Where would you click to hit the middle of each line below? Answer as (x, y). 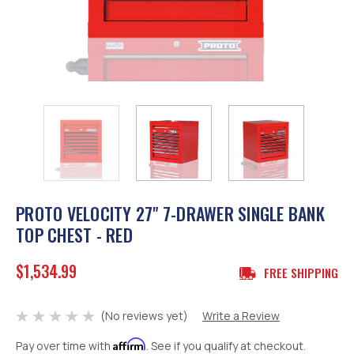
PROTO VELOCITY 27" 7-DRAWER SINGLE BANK (170, 213)
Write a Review (241, 316)
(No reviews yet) (144, 316)
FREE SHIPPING (301, 273)
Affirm (130, 345)
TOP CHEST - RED (74, 235)
